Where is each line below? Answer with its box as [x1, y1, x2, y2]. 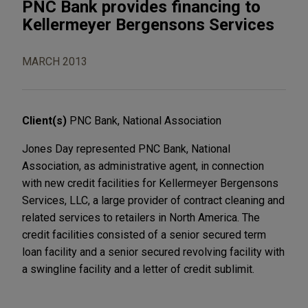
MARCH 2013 [22, 54, 87, 68]
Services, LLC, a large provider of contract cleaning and [22, 193, 285, 207]
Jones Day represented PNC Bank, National [22, 142, 230, 155]
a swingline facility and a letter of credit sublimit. [22, 262, 254, 276]
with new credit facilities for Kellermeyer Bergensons [22, 176, 278, 190]
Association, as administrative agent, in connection [22, 159, 264, 173]
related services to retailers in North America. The [22, 210, 260, 224]
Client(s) [22, 113, 69, 127]
